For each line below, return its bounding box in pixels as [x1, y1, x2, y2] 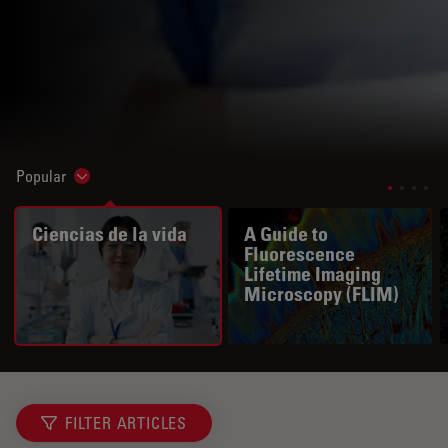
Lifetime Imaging [244, 261, 381, 286]
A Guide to [244, 221, 328, 246]
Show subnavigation [75, 170, 206, 191]
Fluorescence [244, 241, 355, 266]
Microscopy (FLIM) [244, 281, 399, 306]
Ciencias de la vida [32, 221, 187, 246]
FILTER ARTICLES [65, 412, 187, 433]
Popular [16, 165, 66, 186]
